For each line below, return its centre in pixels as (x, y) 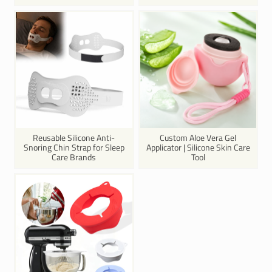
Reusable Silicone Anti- (74, 137)
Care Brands (74, 157)
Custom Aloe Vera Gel (198, 137)
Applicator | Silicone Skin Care (198, 147)
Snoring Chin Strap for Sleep (74, 147)
